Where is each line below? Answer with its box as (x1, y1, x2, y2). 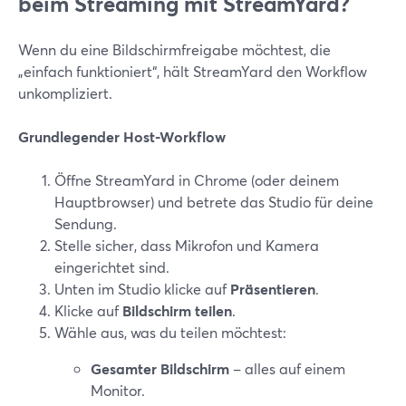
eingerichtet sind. (54, 257, 169, 276)
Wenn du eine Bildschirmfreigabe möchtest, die (18, 40, 331, 59)
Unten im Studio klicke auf (54, 279, 230, 298)
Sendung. (54, 214, 117, 233)
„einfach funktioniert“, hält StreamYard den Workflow (18, 62, 367, 81)
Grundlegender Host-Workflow (18, 127, 226, 146)
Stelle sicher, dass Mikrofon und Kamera (54, 236, 319, 255)
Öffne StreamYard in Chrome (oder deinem (54, 170, 339, 189)
